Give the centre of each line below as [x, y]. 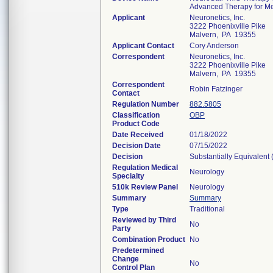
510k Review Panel [145, 187]
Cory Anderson [214, 46]
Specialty [128, 176]
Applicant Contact [143, 46]
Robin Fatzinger [216, 89]
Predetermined [138, 250]
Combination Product [149, 239]
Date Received [138, 135]
